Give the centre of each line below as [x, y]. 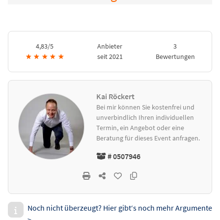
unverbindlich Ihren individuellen [145, 118]
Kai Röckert [116, 96]
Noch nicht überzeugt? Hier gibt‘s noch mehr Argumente [120, 208]
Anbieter [110, 46]
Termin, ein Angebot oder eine [140, 128]
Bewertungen [175, 57]
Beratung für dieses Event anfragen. [148, 138]
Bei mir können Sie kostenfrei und [146, 107]
